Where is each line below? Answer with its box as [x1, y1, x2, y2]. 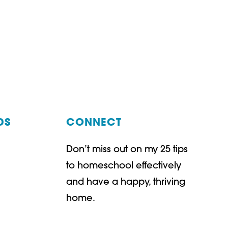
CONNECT [66, 118, 122, 129]
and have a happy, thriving [66, 178, 186, 188]
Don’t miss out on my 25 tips [66, 145, 188, 155]
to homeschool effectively [66, 161, 182, 172]
